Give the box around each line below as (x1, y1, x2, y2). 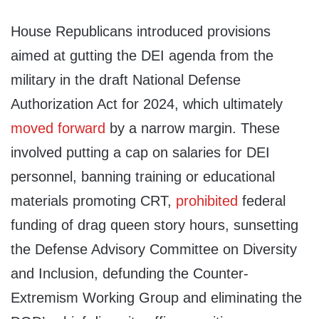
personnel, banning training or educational (11, 169, 275, 185)
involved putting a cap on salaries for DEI (11, 145, 270, 161)
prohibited (176, 193, 238, 209)
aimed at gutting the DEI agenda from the (11, 48, 273, 64)
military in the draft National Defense (11, 72, 241, 88)
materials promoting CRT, (11, 193, 176, 209)
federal (238, 193, 286, 209)
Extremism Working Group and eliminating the (11, 290, 302, 306)
